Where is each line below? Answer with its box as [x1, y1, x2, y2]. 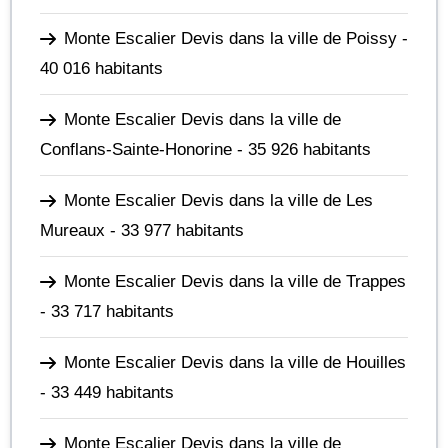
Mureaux [40, 220, 105, 240]
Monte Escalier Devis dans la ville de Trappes [64, 271, 406, 291]
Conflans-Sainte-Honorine [40, 139, 232, 159]
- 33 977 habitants [105, 220, 244, 240]
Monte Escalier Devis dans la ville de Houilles [64, 352, 406, 372]
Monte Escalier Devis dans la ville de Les [64, 190, 373, 210]
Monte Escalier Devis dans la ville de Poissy [64, 28, 397, 48]
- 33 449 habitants [40, 382, 174, 402]
